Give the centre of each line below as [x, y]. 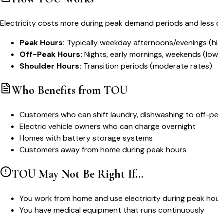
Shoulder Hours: [50, 66]
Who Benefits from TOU [70, 91]
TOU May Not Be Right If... [78, 174]
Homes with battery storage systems [86, 138]
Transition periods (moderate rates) [147, 66]
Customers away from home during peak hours [103, 149]
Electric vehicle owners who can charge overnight [108, 126]
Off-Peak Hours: [51, 54]
